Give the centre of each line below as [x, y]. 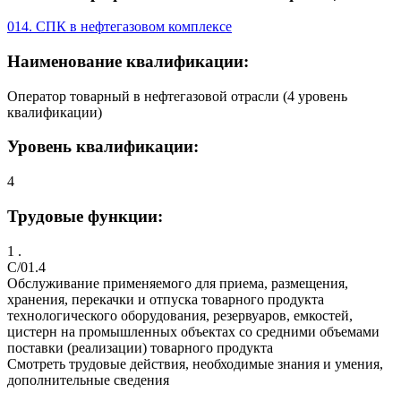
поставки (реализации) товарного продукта [140, 347]
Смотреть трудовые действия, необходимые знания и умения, [195, 363]
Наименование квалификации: [128, 62]
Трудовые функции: [85, 216]
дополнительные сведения [88, 380]
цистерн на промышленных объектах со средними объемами [193, 331]
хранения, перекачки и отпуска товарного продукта [166, 299]
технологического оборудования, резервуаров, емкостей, [180, 315]
